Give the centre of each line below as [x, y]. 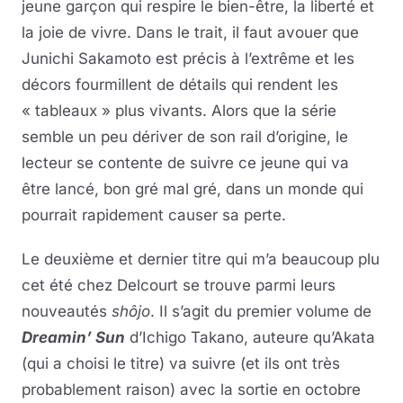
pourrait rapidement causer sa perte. [158, 215]
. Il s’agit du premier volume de [261, 311]
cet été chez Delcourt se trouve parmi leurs [179, 285]
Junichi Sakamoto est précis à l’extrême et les [188, 58]
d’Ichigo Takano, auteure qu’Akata [250, 337]
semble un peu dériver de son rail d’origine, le [185, 136]
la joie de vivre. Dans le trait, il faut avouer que [190, 32]
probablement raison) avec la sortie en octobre [191, 389]
